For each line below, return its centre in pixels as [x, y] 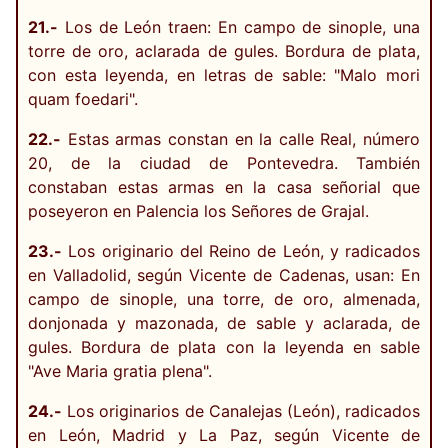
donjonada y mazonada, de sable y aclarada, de [224, 322]
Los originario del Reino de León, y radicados [241, 250]
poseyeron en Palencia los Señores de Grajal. [198, 210]
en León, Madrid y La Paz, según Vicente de [224, 434]
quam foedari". [83, 98]
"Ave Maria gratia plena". [120, 370]
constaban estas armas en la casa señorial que [224, 186]
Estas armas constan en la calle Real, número [240, 138]
